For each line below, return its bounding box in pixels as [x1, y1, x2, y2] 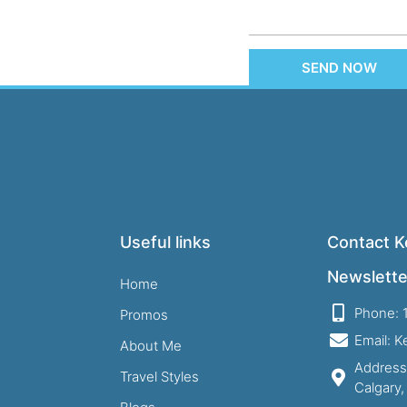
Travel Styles [120, 368, 199, 385]
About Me [120, 337, 182, 354]
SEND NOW [302, 58, 378, 76]
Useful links [120, 233, 211, 252]
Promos [120, 306, 168, 323]
